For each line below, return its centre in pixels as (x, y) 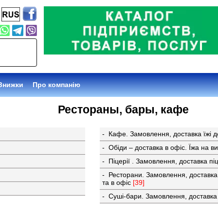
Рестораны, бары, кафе (124, 110)
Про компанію (56, 84)
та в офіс (118, 183)
